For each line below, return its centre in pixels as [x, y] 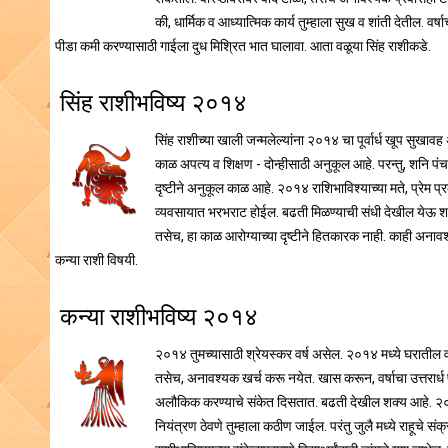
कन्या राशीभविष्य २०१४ [159, 317]
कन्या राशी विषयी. [96, 260]
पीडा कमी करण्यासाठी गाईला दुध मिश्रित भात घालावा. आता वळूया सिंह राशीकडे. [243, 46]
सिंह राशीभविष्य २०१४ [153, 103]
